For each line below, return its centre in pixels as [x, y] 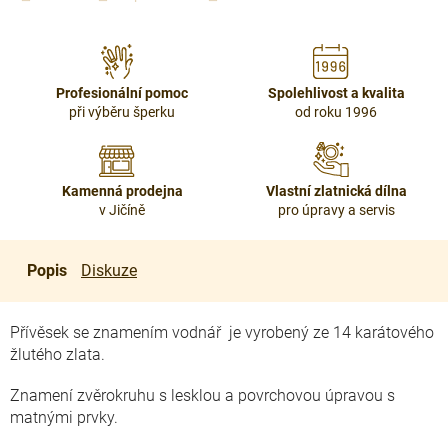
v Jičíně [122, 210]
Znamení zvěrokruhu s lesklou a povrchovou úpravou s [202, 395]
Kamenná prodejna [122, 191]
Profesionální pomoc [122, 93]
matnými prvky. [66, 417]
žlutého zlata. [61, 354]
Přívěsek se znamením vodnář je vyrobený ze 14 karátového [222, 332]
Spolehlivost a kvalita [336, 93]
